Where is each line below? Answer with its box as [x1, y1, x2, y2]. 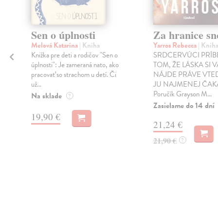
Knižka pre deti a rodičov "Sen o [31, 50, 118, 61]
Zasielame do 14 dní [153, 100, 215, 112]
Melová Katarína [31, 40, 79, 51]
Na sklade [31, 90, 62, 102]
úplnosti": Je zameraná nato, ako [31, 59, 119, 71]
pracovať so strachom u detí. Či [31, 69, 116, 80]
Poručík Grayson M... [153, 89, 212, 100]
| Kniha [79, 40, 100, 51]
